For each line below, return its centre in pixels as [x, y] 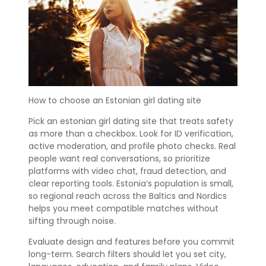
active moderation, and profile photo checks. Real [132, 146]
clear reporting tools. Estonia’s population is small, [131, 183]
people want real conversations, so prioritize [119, 158]
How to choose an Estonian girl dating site [115, 100]
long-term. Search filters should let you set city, [127, 254]
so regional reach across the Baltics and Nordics [128, 196]
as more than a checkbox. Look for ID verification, [131, 133]
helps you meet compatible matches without [123, 208]
